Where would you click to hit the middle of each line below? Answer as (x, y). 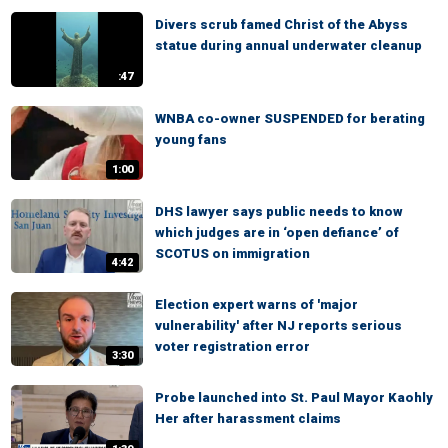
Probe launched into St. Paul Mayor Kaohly (294, 398)
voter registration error (232, 347)
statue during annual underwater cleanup (288, 46)
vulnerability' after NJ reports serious (278, 326)
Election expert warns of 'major (256, 305)
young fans (191, 139)
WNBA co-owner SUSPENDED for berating (290, 118)
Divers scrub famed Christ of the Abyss (281, 25)
